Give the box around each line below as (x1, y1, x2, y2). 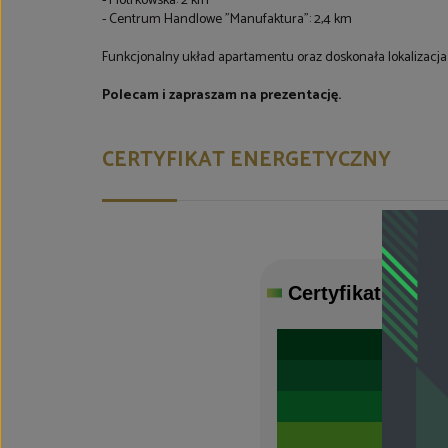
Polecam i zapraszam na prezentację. (102, 84, 341, 107)
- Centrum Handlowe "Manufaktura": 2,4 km (102, 8, 352, 31)
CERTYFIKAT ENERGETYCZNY (102, 143, 391, 177)
